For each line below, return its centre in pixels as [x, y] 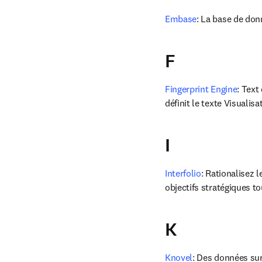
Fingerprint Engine [201, 89]
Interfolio [183, 173]
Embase [181, 19]
